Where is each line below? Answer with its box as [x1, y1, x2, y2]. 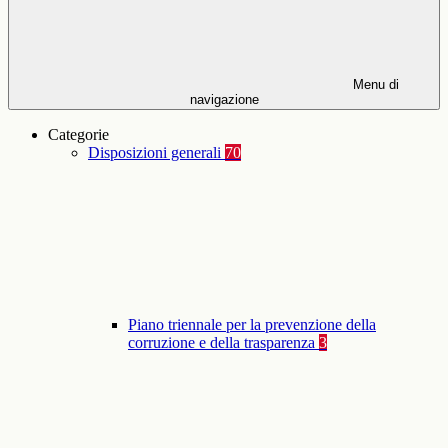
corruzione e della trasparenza [128, 334, 319, 352]
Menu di [349, 77, 399, 93]
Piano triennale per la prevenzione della [128, 316, 376, 334]
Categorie [48, 126, 109, 144]
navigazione [189, 92, 259, 108]
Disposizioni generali [88, 144, 225, 162]
